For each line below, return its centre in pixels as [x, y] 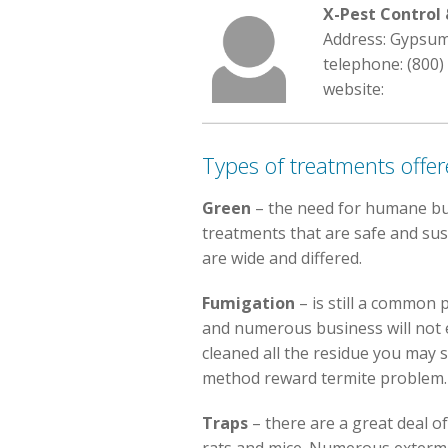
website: [354, 89]
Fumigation [248, 303]
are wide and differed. [282, 258]
